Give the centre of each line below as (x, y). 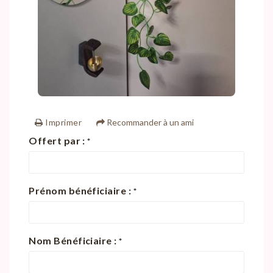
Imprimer (62, 122)
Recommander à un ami (149, 122)
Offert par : (58, 140)
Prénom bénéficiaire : (81, 190)
